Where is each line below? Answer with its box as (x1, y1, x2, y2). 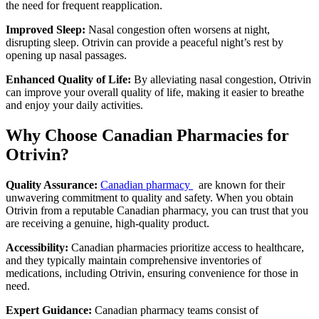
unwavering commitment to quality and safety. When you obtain (6, 192, 293, 204)
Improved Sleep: (6, 23, 85, 36)
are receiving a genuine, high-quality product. (6, 217, 209, 230)
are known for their (193, 179, 285, 192)
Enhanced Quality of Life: (6, 73, 131, 86)
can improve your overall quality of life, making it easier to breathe (6, 86, 304, 99)
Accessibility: (6, 241, 68, 254)
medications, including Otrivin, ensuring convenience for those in (6, 267, 298, 280)
